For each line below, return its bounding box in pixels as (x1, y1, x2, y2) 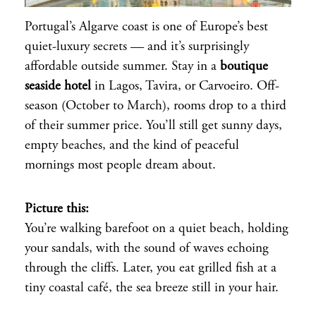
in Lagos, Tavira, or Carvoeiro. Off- (91, 79, 279, 93)
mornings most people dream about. (25, 158, 216, 172)
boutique (220, 59, 268, 73)
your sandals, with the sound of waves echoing (25, 241, 269, 255)
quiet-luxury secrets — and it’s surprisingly (25, 39, 249, 54)
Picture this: (25, 202, 89, 216)
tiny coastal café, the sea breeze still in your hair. (25, 281, 279, 295)
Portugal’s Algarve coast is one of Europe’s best (25, 20, 268, 34)
